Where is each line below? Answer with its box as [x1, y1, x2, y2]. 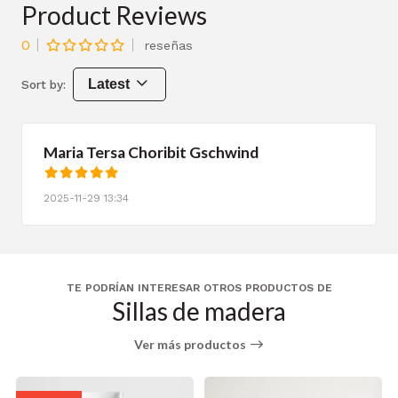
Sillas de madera [112, 295, 286, 326]
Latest [88, 76, 130, 92]
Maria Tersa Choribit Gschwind [44, 143, 259, 163]
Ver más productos [133, 336, 249, 352]
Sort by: [21, 77, 66, 92]
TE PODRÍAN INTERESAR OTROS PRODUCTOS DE [66, 282, 332, 295]
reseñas [144, 37, 193, 52]
